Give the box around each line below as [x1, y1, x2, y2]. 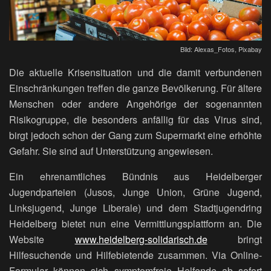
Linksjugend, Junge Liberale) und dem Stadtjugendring [9, 200, 262, 215]
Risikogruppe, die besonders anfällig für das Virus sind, [9, 112, 262, 126]
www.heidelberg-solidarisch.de [74, 232, 207, 246]
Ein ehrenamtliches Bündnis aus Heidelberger [9, 169, 262, 183]
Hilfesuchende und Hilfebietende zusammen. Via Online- [9, 247, 262, 262]
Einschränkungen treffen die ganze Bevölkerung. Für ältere [9, 80, 262, 95]
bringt [207, 232, 262, 246]
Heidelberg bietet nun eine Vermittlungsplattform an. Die [9, 216, 262, 230]
